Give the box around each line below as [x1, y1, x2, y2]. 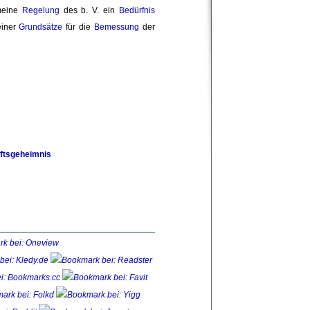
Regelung [21, 6, 60, 16]
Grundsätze [19, 22, 63, 33]
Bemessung [94, 22, 140, 33]
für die [62, 22, 95, 33]
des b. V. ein [59, 6, 120, 16]
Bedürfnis [119, 6, 156, 16]
